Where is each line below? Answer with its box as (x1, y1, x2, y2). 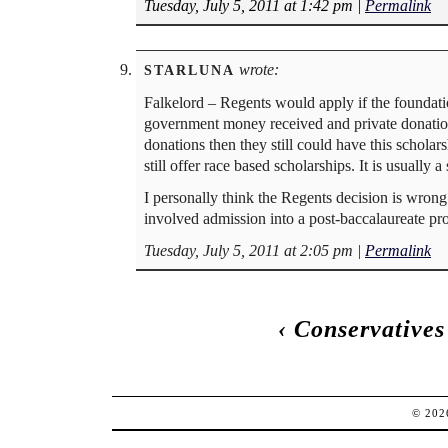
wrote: (235, 60, 279, 78)
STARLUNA (144, 61, 235, 78)
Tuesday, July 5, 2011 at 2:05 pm (144, 242, 353, 260)
